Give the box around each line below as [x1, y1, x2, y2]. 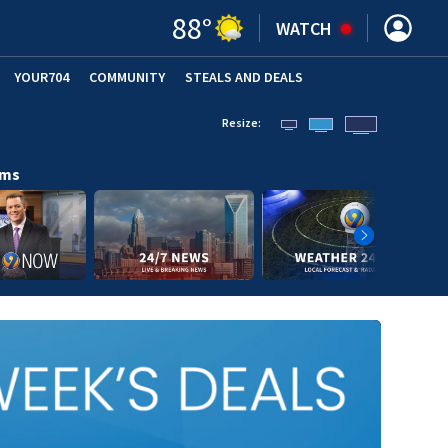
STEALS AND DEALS [185, 67, 303, 86]
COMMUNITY [89, 67, 165, 86]
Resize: [221, 115, 261, 130]
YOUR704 [14, 67, 69, 86]
